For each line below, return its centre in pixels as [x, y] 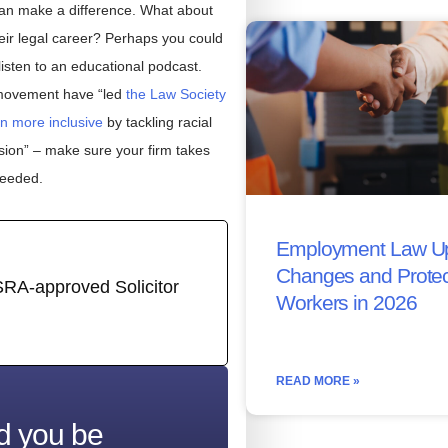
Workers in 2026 [346, 302]
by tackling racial [157, 122]
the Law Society [176, 94]
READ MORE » [318, 380]
